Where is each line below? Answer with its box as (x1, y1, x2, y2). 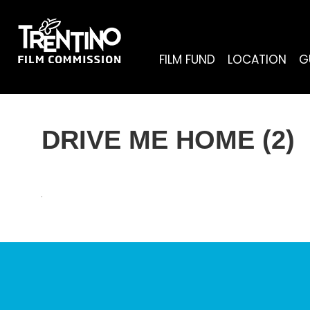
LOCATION (228, 51, 286, 68)
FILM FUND (159, 51, 215, 68)
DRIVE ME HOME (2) (42, 125, 295, 154)
